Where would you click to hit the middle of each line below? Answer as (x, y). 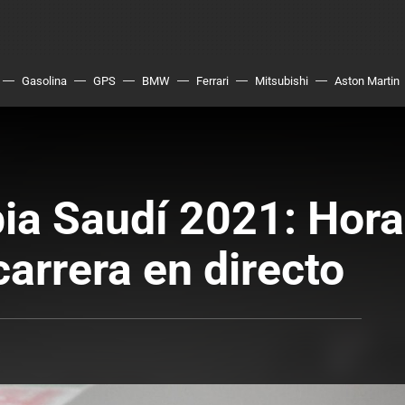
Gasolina (44, 81)
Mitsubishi (282, 81)
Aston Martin (367, 81)
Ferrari (212, 81)
